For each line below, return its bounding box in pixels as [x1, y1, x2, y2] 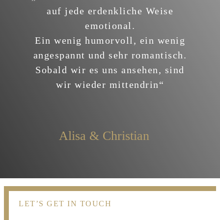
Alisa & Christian [59, 128, 149, 143]
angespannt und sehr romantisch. [33, 49, 187, 60]
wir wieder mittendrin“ [56, 79, 164, 90]
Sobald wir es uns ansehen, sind [35, 64, 185, 75]
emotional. [85, 20, 135, 31]
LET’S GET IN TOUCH [19, 199, 111, 208]
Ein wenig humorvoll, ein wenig [35, 34, 185, 46]
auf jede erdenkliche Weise [47, 5, 173, 16]
